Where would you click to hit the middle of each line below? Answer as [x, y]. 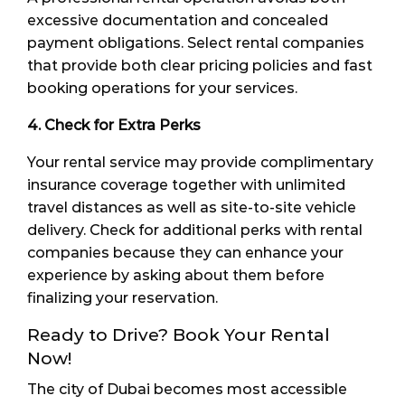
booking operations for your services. [162, 88]
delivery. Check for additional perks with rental [195, 230]
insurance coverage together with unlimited [186, 184]
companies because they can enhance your [185, 252]
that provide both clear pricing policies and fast [200, 65]
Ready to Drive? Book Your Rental [179, 334]
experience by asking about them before [176, 275]
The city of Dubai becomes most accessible [187, 389]
